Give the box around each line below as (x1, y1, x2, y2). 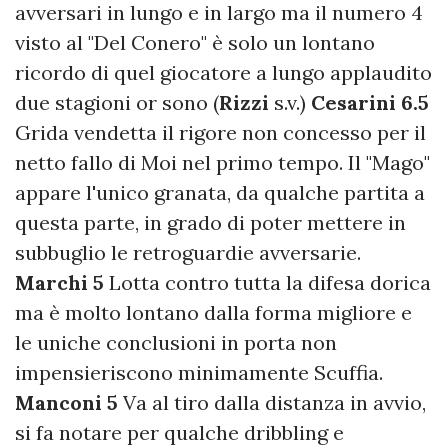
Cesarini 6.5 (311, 90, 429, 116)
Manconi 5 (15, 390, 118, 416)
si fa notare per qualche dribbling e (15, 420, 344, 446)
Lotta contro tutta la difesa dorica (104, 270, 431, 296)
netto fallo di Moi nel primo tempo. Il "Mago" (15, 150, 430, 176)
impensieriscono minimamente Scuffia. (15, 360, 383, 386)
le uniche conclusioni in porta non (15, 330, 337, 356)
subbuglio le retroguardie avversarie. (15, 240, 361, 266)
